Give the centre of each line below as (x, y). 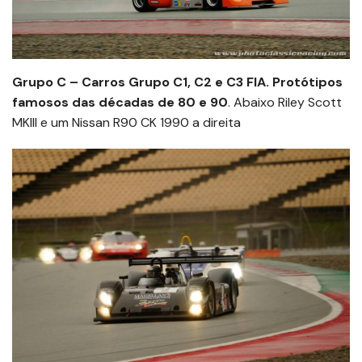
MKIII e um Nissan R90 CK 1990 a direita (126, 123)
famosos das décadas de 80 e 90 (120, 103)
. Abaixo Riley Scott (285, 103)
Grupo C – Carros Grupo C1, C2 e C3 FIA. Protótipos (177, 82)
